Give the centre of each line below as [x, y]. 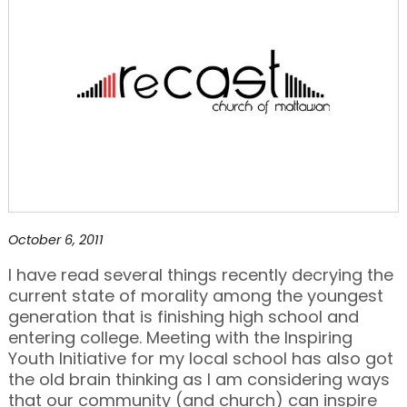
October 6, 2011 [55, 239]
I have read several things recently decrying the [200, 274]
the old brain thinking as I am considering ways [199, 379]
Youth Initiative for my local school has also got [200, 358]
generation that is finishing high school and [183, 316]
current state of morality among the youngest [195, 295]
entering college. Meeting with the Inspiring [180, 337]
